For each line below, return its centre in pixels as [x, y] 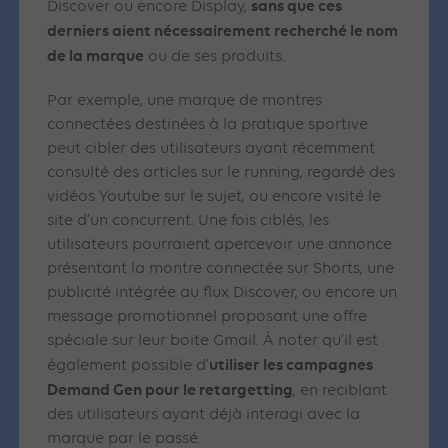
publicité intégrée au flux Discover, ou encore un [222, 293]
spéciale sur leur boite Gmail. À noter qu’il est [213, 341]
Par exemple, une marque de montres [185, 101]
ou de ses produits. [215, 57]
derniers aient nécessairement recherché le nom [223, 31]
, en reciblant [340, 391]
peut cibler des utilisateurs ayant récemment [211, 149]
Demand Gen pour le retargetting [170, 390]
